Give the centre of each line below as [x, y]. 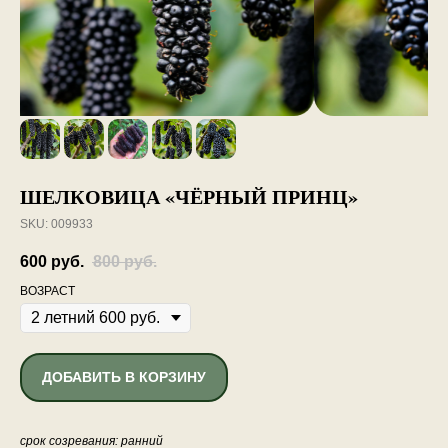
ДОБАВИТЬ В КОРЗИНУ [124, 377]
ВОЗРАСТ [47, 291]
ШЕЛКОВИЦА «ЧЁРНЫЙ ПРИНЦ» [189, 196]
